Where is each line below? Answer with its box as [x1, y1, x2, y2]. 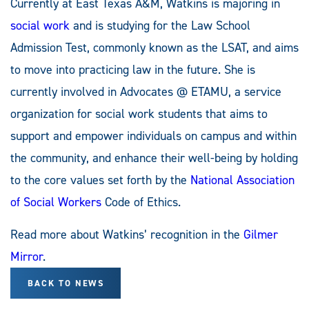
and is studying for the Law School [70, 17, 250, 34]
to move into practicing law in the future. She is [10, 61, 255, 79]
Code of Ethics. [101, 194, 181, 211]
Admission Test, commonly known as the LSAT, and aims [10, 39, 299, 57]
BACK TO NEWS [27, 277, 105, 290]
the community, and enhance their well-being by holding [10, 150, 298, 167]
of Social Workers [10, 194, 101, 211]
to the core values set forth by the [10, 172, 190, 189]
